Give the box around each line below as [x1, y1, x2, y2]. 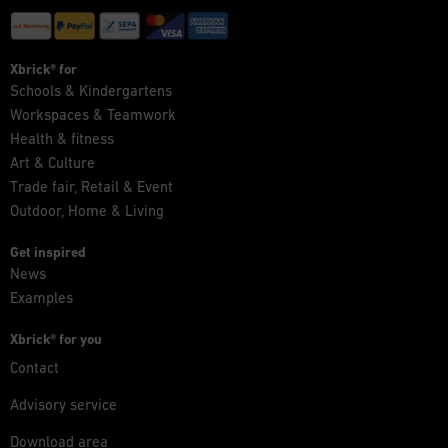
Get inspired [10, 243, 86, 260]
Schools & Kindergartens [10, 81, 172, 99]
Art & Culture [10, 153, 95, 171]
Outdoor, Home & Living [10, 201, 164, 219]
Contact [10, 358, 59, 376]
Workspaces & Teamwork [10, 105, 176, 123]
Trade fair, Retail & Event [10, 177, 173, 195]
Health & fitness [10, 129, 114, 147]
